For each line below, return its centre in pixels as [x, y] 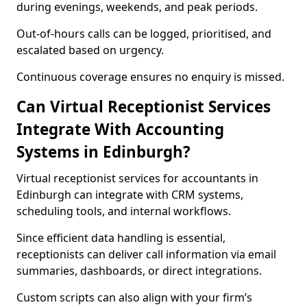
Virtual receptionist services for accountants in [137, 178]
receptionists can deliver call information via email [146, 254]
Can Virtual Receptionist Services [144, 107]
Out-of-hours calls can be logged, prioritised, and [144, 34]
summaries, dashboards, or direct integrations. [139, 271]
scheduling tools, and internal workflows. [124, 211]
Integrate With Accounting [120, 129]
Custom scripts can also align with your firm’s [134, 297]
